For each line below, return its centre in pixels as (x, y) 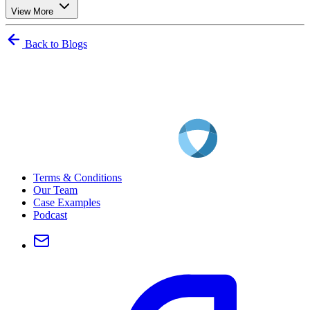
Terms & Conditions (77, 178)
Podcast (50, 215)
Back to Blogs (55, 44)
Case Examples (67, 203)
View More (34, 12)
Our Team (55, 190)
